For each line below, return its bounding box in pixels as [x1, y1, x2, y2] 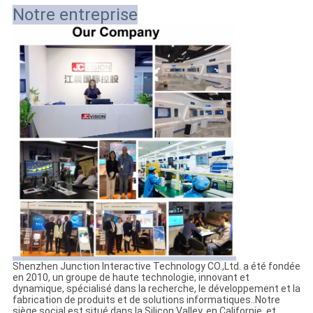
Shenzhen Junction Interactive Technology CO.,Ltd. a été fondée [12, 261, 300, 272]
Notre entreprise [12, 5, 138, 25]
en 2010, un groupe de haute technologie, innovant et [12, 272, 249, 284]
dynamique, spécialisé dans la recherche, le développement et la [12, 283, 300, 295]
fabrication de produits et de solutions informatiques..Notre [12, 294, 280, 306]
